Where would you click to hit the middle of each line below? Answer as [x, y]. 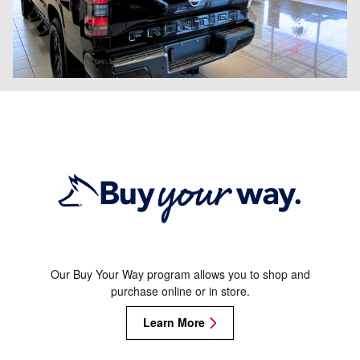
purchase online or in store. [180, 291]
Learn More [174, 323]
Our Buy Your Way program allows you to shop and [180, 274]
